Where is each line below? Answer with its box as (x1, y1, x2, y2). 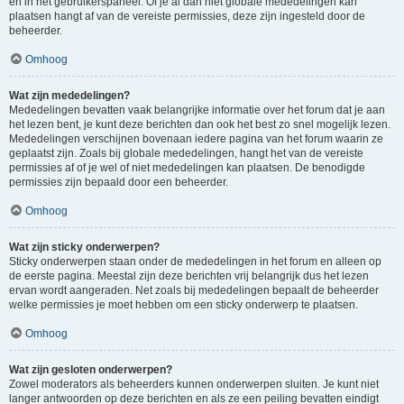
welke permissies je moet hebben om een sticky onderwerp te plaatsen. (9, 298, 358, 311)
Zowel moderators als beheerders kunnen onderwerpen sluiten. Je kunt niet (9, 378, 379, 390)
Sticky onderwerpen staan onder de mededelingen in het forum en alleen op (9, 255, 381, 268)
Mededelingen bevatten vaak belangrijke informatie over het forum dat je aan (9, 104, 385, 116)
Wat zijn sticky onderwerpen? (9, 241, 160, 253)
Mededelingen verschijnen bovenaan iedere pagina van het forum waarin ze (9, 133, 383, 145)
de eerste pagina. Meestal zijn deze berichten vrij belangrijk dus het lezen (9, 270, 369, 282)
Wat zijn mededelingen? (9, 89, 130, 102)
